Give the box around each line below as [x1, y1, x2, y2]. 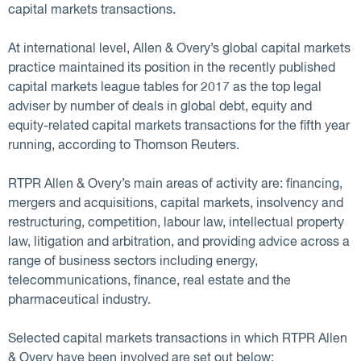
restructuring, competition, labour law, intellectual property [8, 217, 344, 230]
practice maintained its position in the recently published [8, 62, 335, 75]
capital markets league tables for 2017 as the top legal [8, 81, 322, 94]
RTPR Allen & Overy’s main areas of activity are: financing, [8, 178, 342, 191]
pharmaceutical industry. [8, 294, 151, 307]
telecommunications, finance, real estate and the [8, 275, 291, 288]
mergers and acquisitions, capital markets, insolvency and [8, 197, 343, 210]
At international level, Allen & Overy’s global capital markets [8, 43, 351, 56]
